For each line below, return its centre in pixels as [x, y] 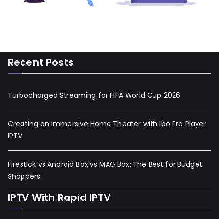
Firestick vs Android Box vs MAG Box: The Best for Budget [105, 164]
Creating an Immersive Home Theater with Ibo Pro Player [107, 124]
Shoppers [24, 176]
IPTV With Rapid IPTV [59, 197]
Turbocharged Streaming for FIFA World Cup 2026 [94, 95]
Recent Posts [41, 62]
